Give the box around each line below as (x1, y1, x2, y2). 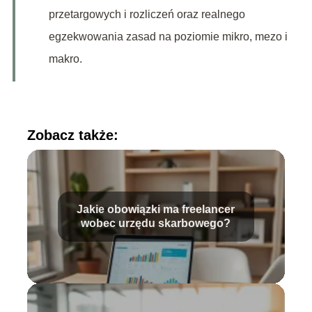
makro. (48, 53, 82, 65)
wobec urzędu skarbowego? (81, 217, 231, 230)
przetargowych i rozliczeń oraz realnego (48, 8, 245, 21)
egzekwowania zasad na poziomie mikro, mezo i (48, 31, 288, 43)
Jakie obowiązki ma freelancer (77, 203, 235, 216)
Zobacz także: (26, 127, 118, 143)
